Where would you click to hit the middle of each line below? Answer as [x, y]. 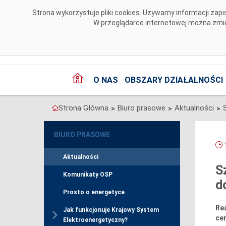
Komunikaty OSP [88, 175]
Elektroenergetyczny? [95, 220]
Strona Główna [83, 108]
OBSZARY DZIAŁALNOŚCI [174, 80]
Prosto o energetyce [94, 192]
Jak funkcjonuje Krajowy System [111, 210]
